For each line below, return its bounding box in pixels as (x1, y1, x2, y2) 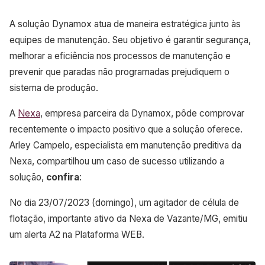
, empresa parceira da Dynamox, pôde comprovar (40, 108, 244, 119)
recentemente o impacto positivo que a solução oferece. (9, 124, 243, 135)
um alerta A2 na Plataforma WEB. (9, 229, 144, 241)
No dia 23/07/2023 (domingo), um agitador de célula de (9, 197, 239, 209)
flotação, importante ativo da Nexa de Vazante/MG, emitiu (9, 213, 247, 225)
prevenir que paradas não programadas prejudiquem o (9, 66, 230, 78)
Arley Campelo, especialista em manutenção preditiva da (9, 140, 241, 151)
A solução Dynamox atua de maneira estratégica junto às (9, 18, 241, 30)
